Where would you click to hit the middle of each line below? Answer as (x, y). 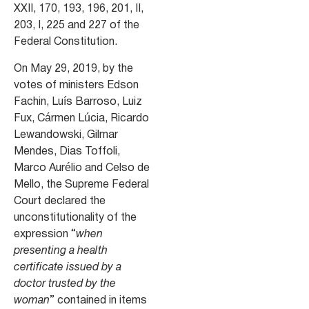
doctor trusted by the (65, 284)
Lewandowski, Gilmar (66, 135)
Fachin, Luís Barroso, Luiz (78, 102)
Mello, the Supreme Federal (81, 185)
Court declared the (60, 201)
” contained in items (98, 300)
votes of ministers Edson (76, 85)
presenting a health (61, 251)
